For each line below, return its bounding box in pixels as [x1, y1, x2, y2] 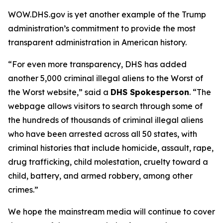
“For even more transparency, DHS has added [8, 59, 187, 69]
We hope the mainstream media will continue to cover [8, 207, 215, 217]
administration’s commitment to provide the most [8, 23, 196, 33]
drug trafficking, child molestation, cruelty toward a [8, 157, 208, 167]
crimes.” [8, 185, 38, 195]
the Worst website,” [8, 87, 83, 97]
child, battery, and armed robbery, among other [8, 171, 193, 181]
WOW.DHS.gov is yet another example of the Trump [8, 9, 206, 19]
